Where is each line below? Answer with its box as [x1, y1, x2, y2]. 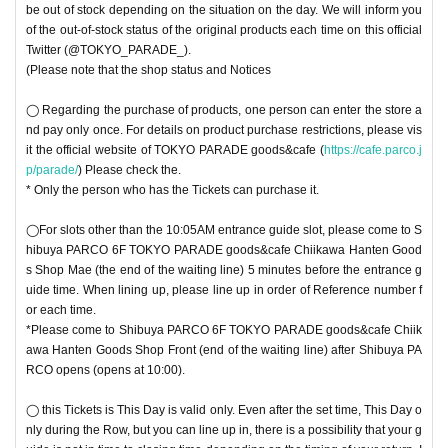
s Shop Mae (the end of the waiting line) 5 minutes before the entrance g [26, 262, 422, 277]
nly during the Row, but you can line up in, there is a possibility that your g [26, 422, 422, 437]
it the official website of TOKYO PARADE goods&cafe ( [26, 142, 324, 157]
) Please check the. [78, 162, 181, 177]
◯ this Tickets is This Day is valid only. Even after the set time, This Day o [26, 402, 422, 417]
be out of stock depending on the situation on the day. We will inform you [26, 2, 422, 17]
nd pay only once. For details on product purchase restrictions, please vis [26, 122, 422, 137]
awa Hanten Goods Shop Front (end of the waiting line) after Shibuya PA [26, 342, 422, 357]
